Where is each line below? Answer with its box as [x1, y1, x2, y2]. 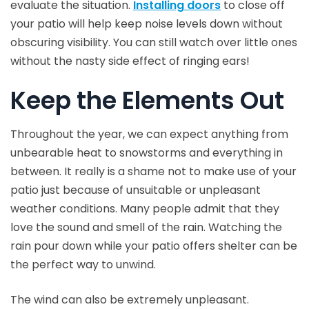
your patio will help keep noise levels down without [10, 16, 283, 32]
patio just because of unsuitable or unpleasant [10, 182, 261, 198]
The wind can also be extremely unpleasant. [10, 292, 249, 308]
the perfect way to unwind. [10, 257, 156, 272]
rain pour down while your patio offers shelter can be [10, 238, 297, 254]
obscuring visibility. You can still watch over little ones [10, 34, 297, 50]
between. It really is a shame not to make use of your [10, 163, 297, 179]
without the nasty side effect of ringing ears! [10, 53, 250, 69]
